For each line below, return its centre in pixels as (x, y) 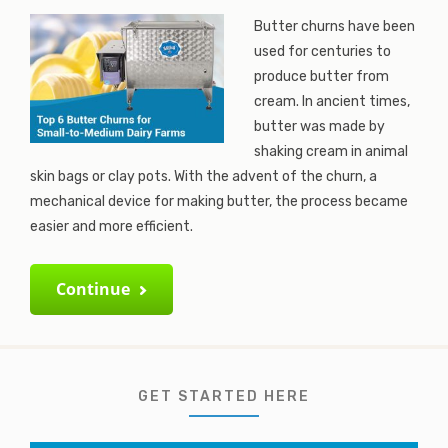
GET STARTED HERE (224, 396)
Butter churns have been (334, 26)
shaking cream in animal (331, 151)
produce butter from (321, 76)
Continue (93, 289)
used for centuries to (322, 51)
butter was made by (319, 126)
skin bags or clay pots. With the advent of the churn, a (203, 176)
